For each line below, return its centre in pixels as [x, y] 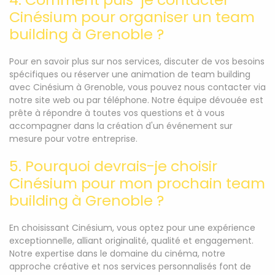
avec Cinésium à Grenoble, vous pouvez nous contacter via [137, 87]
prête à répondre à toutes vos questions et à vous [117, 113]
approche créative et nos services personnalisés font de [130, 266]
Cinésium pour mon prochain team [137, 183]
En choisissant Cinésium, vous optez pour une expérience [132, 228]
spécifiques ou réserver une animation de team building [130, 74]
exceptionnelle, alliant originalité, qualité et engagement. [131, 241]
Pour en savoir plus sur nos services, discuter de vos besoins [137, 61]
